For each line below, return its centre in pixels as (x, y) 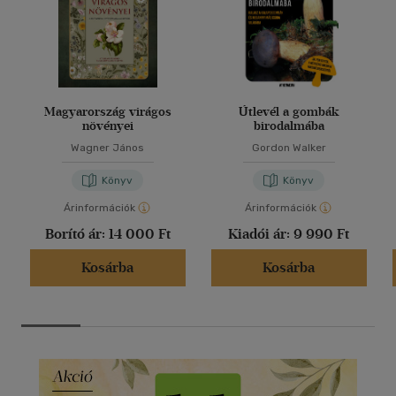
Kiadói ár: (261, 234)
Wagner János (107, 148)
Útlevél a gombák (289, 112)
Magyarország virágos (107, 112)
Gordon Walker (289, 148)
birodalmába (289, 126)
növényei (107, 126)
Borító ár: (76, 234)
